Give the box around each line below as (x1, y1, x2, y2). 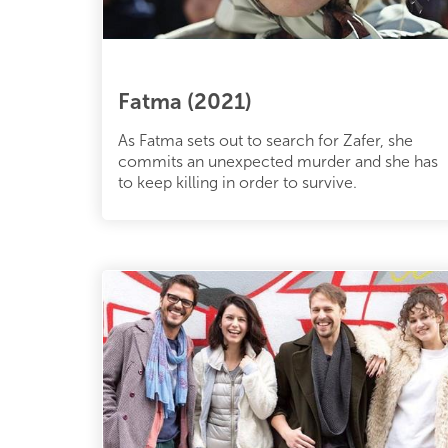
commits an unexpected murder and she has (118, 152, 438, 172)
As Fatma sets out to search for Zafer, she (118, 131, 413, 151)
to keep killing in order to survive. (118, 173, 357, 193)
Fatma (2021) (118, 88, 252, 116)
